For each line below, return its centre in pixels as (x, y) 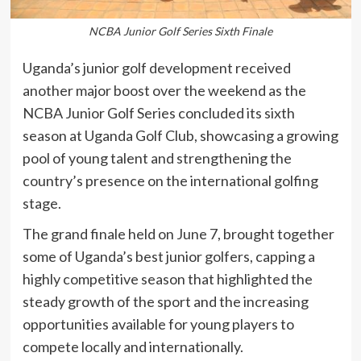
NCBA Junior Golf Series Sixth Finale (180, 31)
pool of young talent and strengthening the (157, 158)
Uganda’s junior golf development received (156, 68)
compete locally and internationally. (133, 347)
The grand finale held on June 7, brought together (178, 234)
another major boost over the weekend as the (164, 91)
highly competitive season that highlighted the (167, 279)
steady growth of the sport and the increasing (165, 302)
